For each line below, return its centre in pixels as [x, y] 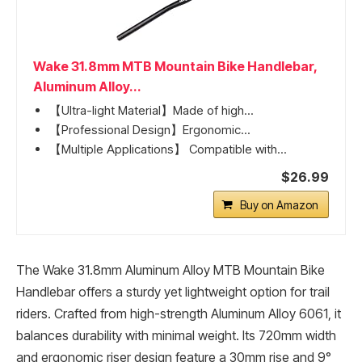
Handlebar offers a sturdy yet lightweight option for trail [173, 292]
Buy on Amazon [279, 204]
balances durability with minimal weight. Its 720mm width [176, 335]
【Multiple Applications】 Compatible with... [168, 149]
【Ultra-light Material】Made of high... [152, 110]
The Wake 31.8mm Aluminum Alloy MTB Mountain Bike [170, 270]
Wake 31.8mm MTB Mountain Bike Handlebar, [175, 66]
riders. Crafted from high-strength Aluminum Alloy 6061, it [179, 314]
